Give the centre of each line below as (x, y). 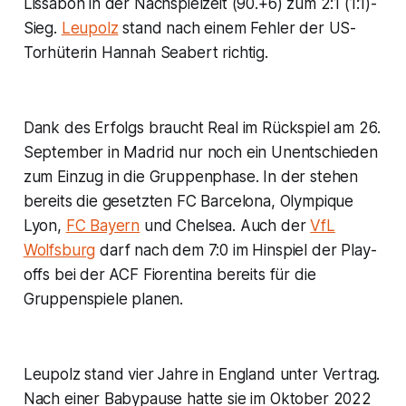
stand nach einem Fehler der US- (237, 29)
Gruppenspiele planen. (103, 300)
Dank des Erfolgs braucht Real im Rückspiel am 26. (202, 128)
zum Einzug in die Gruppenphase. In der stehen (191, 177)
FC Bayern (103, 226)
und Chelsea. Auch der (225, 226)
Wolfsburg (59, 251)
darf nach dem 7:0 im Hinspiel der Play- (236, 251)
